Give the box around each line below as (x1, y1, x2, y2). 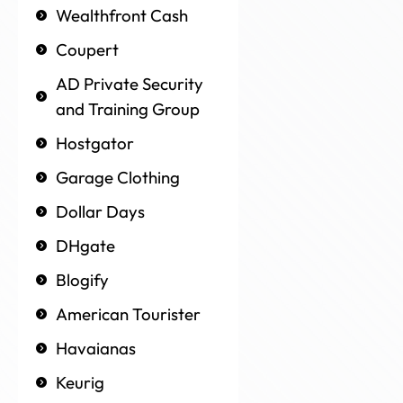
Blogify (56, 269, 109, 291)
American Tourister (56, 303, 201, 326)
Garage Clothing (56, 166, 180, 189)
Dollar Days (56, 201, 145, 223)
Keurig (56, 372, 104, 394)
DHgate (56, 235, 115, 257)
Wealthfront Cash (56, 4, 188, 27)
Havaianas (56, 337, 136, 360)
